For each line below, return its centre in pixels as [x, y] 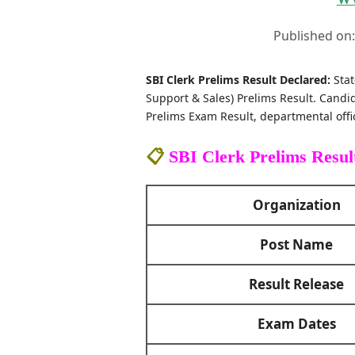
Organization [296, 205]
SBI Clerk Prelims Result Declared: [238, 80]
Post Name [297, 244]
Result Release [297, 284]
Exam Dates [296, 324]
